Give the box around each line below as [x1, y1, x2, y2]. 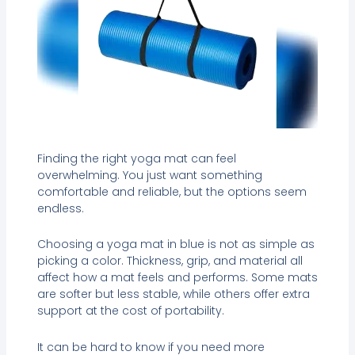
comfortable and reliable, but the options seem [36, 183, 307, 200]
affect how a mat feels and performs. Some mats [36, 269, 318, 286]
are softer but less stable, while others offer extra [36, 286, 310, 303]
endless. [36, 200, 84, 216]
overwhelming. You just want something [36, 166, 262, 183]
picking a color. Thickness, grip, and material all [36, 253, 303, 269]
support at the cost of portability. [36, 303, 224, 319]
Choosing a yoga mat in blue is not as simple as [36, 236, 315, 253]
